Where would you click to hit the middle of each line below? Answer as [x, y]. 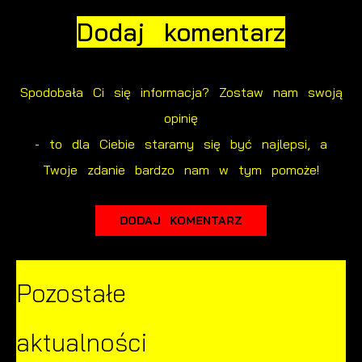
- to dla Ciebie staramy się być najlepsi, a [181, 143]
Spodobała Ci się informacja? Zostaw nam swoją [181, 92]
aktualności [82, 343]
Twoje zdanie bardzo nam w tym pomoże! [181, 169]
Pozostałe [71, 293]
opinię [181, 118]
